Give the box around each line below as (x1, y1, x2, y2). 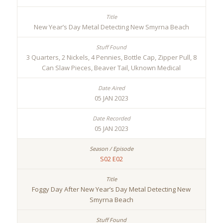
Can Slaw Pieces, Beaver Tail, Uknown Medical (42, 63, 181, 73)
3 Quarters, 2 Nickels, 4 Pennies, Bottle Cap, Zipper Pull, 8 (26, 53, 197, 62)
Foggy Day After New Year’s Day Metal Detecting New (32, 185, 191, 194)
